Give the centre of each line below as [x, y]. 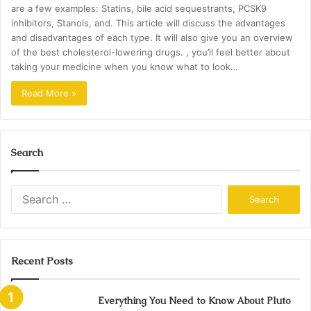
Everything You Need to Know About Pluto [194, 301]
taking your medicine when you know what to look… [125, 67]
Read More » [49, 93]
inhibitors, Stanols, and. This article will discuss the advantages [149, 23]
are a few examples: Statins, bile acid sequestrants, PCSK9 [139, 8]
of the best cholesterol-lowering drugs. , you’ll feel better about [151, 52]
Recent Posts [42, 261]
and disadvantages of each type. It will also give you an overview [152, 37]
